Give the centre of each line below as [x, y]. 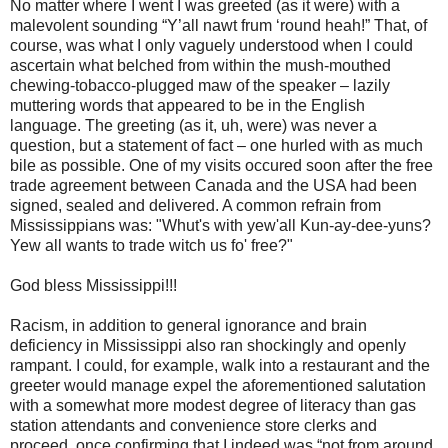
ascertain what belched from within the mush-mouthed [200, 66]
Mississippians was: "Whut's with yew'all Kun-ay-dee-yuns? [220, 226]
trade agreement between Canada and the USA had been [213, 186]
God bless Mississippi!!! [93, 286]
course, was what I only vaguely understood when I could [211, 46]
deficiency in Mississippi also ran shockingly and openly [208, 346]
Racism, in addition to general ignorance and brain [188, 326]
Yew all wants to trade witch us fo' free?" [151, 246]
